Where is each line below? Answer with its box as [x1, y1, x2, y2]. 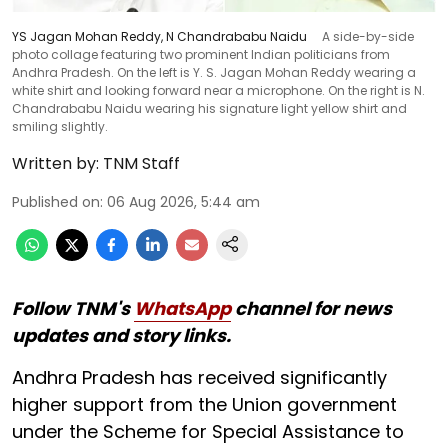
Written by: [12, 151, 99, 175]
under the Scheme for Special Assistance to [12, 418, 404, 444]
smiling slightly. [12, 117, 108, 135]
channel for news [231, 295, 392, 321]
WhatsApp [134, 295, 231, 321]
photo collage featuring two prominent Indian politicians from [12, 45, 390, 63]
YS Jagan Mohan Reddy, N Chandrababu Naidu [12, 27, 310, 45]
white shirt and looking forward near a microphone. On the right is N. [12, 81, 425, 99]
